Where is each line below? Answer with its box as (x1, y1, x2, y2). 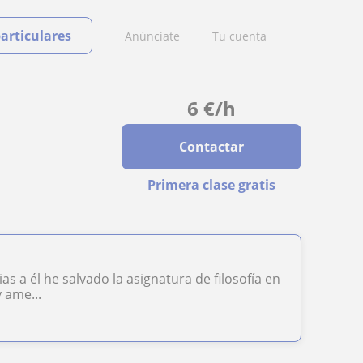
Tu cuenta (212, 28, 267, 44)
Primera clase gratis (147, 176, 275, 194)
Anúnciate (125, 28, 180, 44)
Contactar (178, 138, 244, 156)
